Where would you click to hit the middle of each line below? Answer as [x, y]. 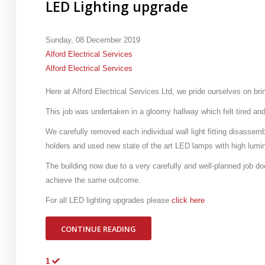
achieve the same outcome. [93, 180]
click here [188, 200]
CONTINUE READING [98, 229]
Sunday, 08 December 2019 [93, 40]
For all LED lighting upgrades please [108, 200]
